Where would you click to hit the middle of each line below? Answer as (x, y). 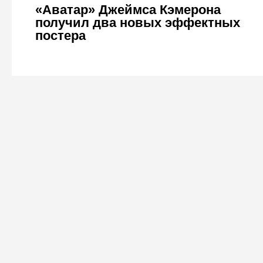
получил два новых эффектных (137, 23)
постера (60, 36)
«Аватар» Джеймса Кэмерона (128, 10)
